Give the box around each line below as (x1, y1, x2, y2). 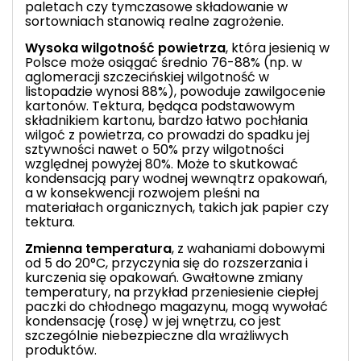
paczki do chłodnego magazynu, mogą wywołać (25, 297, 328, 316)
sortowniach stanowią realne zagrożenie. (25, 11, 284, 31)
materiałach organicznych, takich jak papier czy (25, 197, 329, 217)
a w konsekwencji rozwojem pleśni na (25, 183, 259, 202)
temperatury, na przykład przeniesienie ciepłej (25, 282, 318, 301)
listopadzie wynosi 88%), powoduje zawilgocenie (25, 81, 326, 101)
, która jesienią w (226, 38, 330, 57)
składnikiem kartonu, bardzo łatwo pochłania (25, 110, 308, 130)
